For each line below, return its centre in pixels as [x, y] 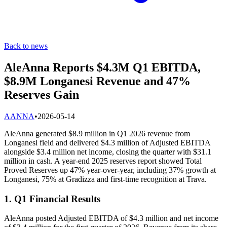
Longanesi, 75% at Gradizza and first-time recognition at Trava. [105, 179]
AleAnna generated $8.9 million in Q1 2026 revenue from [97, 133]
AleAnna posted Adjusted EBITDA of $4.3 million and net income [111, 218]
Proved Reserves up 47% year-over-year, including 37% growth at [110, 170]
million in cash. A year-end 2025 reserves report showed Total [103, 161]
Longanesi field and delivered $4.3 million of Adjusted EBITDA [107, 142]
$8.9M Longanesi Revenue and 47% [97, 81]
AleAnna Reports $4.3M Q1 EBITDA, [102, 67]
